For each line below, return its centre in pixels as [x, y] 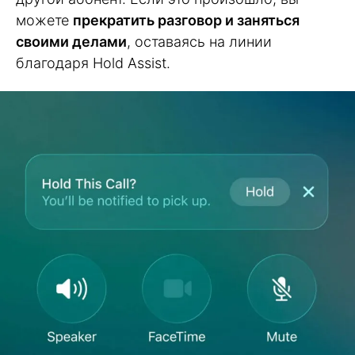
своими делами [71, 42]
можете [44, 21]
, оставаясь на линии [199, 42]
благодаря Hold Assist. [93, 63]
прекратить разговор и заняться [186, 21]
